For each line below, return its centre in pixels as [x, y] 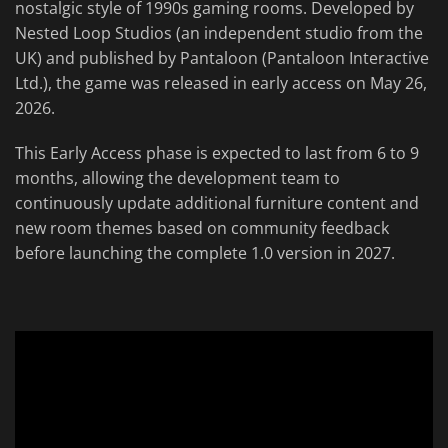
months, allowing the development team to [177, 178]
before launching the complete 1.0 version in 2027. [205, 253]
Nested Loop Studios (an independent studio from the [219, 33]
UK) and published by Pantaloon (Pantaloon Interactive [222, 58]
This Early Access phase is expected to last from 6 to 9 [217, 153]
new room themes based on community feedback [202, 228]
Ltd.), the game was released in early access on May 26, [221, 83]
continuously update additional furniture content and [217, 203]
